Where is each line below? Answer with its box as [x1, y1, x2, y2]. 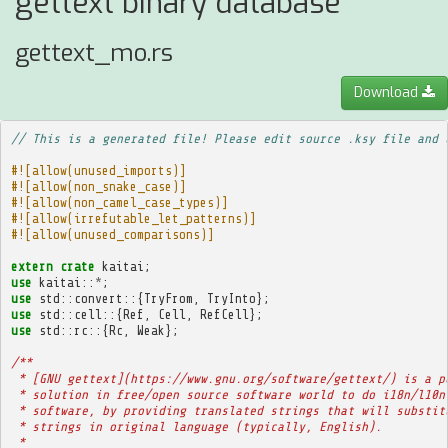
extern [10, 258, 53, 274]
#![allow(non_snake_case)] [10, 178, 186, 194]
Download [354, 83, 422, 102]
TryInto [206, 290, 256, 306]
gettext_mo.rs [15, 37, 173, 69]
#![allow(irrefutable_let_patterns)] [10, 210, 256, 226]
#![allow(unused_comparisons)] [10, 226, 214, 242]
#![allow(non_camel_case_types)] [10, 194, 228, 210]
